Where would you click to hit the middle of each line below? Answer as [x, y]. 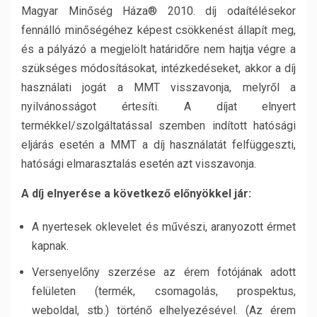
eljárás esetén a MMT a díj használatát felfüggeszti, [158, 145]
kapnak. [50, 246]
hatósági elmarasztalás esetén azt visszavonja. [139, 164]
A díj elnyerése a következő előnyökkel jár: [136, 194]
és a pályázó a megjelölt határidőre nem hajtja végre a [158, 49]
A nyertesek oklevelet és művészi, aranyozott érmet [164, 227]
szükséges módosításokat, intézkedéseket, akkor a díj [158, 68]
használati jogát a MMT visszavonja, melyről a [158, 87]
